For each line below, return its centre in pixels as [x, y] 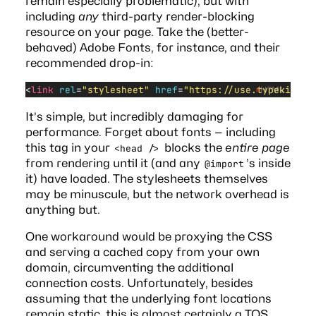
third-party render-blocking [176, 16]
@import [225, 164]
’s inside [268, 163]
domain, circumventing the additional [129, 268]
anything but [61, 210]
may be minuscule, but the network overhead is [157, 194]
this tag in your [69, 148]
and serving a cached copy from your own [142, 252]
